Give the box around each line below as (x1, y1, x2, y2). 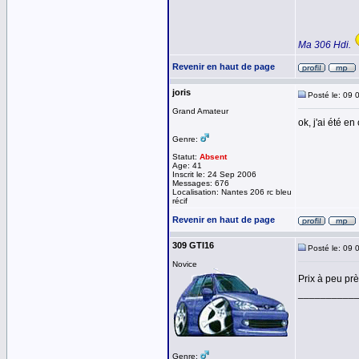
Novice (172, 260, 197, 268)
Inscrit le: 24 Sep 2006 (172, 170, 256, 179)
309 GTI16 (172, 240, 214, 250)
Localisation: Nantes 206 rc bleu (172, 188, 292, 196)
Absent (200, 152, 227, 161)
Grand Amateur (172, 107, 228, 115)
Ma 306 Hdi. (298, 39, 351, 50)
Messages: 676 (172, 179, 229, 188)
